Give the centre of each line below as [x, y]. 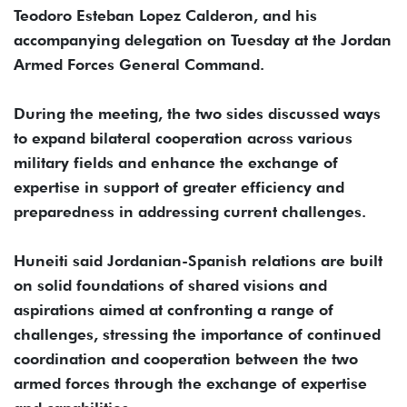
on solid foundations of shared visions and [170, 285]
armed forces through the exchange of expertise [190, 383]
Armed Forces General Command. [139, 64]
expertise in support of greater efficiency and [179, 187]
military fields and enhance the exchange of [176, 162]
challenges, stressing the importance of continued [197, 334]
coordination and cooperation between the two [186, 358]
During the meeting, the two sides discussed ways [197, 113]
